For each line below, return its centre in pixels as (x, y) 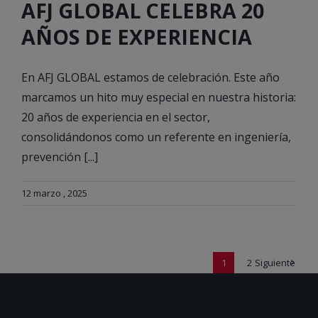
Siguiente (275, 263)
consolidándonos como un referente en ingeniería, (156, 137)
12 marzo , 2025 (54, 193)
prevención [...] (60, 157)
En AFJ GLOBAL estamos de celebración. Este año (150, 78)
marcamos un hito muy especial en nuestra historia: (159, 98)
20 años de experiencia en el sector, (116, 117)
